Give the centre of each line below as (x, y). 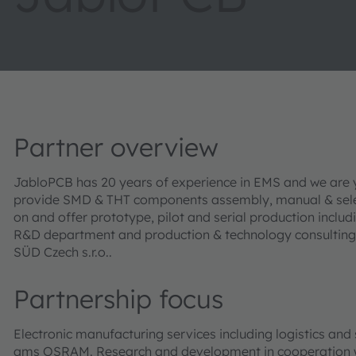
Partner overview (116, 147)
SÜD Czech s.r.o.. (63, 252)
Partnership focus (118, 299)
